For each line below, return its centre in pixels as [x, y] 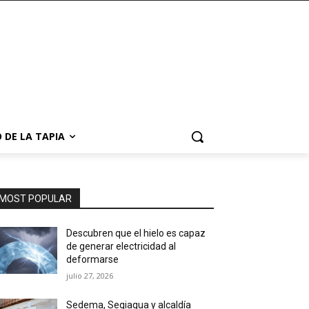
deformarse [93, 259]
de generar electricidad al [121, 246]
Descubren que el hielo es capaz [136, 233]
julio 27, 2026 [90, 276]
